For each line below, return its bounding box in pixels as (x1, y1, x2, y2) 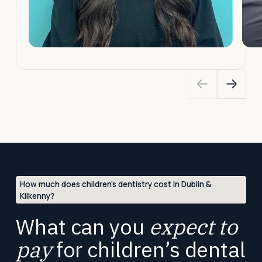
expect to (149, 213, 238, 241)
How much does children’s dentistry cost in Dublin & (20, 178, 212, 189)
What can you (15, 213, 149, 241)
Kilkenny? (20, 190, 55, 201)
